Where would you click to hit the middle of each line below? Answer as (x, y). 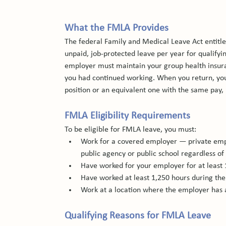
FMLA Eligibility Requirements (128, 116)
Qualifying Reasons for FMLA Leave (138, 216)
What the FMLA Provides (117, 28)
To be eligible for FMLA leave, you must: (131, 130)
